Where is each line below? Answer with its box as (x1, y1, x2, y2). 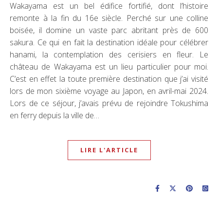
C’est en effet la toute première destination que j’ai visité (10, 73, 208, 85)
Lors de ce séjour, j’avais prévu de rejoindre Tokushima (10, 98, 208, 109)
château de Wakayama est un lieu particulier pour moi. (10, 61, 208, 73)
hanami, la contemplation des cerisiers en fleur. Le (10, 49, 208, 60)
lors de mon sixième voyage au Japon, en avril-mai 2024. (10, 86, 208, 97)
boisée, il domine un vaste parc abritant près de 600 (10, 25, 208, 36)
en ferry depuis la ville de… (10, 110, 99, 121)
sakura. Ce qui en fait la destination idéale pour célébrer (10, 37, 208, 48)
